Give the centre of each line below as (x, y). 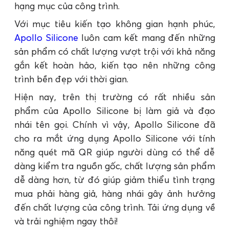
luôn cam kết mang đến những (146, 37)
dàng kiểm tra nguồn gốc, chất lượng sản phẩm (114, 166)
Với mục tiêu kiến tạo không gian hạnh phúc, (114, 24)
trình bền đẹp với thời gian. (71, 79)
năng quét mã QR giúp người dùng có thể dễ (114, 152)
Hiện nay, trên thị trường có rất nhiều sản (114, 97)
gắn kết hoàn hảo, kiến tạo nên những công (114, 65)
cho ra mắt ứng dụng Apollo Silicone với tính (114, 138)
